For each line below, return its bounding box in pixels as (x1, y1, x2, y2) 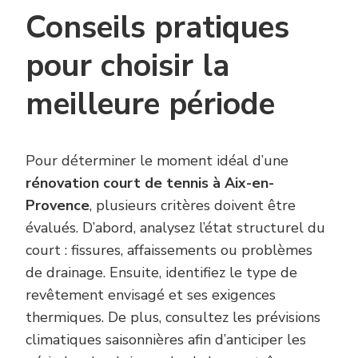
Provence (26, 195, 89, 215)
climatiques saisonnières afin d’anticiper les (26, 329, 306, 349)
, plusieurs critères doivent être (89, 195, 296, 215)
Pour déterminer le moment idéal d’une (26, 150, 288, 170)
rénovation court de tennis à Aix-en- (26, 173, 274, 193)
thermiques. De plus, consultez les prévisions (26, 307, 320, 327)
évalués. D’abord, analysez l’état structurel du (26, 217, 325, 237)
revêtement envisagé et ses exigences (26, 284, 276, 304)
